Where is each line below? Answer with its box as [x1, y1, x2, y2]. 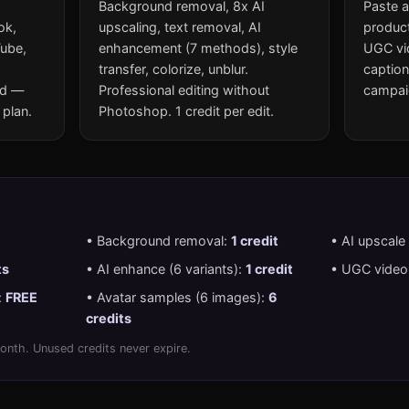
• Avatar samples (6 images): [86, 288, 269, 305]
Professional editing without [99, 81, 270, 98]
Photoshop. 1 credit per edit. [99, 102, 275, 119]
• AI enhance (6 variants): [86, 260, 246, 277]
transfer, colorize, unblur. [99, 60, 249, 77]
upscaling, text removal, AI [99, 18, 262, 35]
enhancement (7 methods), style [99, 39, 299, 56]
